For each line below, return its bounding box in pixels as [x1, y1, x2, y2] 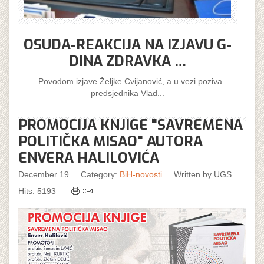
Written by [174, 170, 214, 180]
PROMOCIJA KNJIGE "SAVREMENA [18, 115, 243, 135]
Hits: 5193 [18, 186, 56, 196]
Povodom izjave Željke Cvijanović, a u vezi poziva [33, 77, 222, 87]
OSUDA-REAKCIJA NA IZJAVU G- [24, 35, 232, 55]
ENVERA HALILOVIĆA [18, 148, 159, 168]
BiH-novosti [120, 170, 162, 180]
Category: [81, 170, 120, 180]
